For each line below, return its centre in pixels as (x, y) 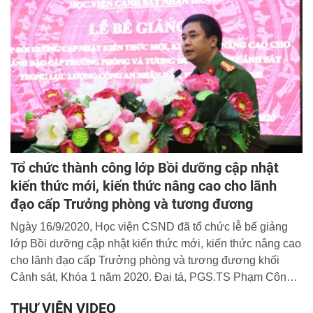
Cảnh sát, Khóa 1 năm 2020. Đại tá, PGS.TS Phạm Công (152, 277)
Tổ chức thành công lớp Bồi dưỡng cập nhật (145, 167)
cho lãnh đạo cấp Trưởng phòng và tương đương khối (145, 260)
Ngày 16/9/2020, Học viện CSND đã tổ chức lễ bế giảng (149, 226)
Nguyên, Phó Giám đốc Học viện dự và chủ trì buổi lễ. (143, 293)
